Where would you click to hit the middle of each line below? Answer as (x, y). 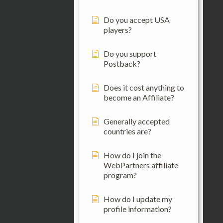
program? (120, 175)
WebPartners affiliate (141, 165)
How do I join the (132, 155)
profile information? (137, 209)
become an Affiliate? (139, 97)
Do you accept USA (136, 19)
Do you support (130, 53)
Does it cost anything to (144, 87)
